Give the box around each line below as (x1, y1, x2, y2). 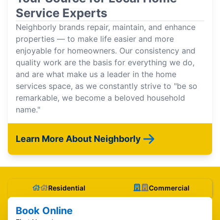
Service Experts (16, 5, 107, 20)
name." (16, 104, 40, 114)
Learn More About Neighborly (16, 133, 141, 144)
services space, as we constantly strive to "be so (16, 81, 197, 91)
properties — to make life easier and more (16, 33, 174, 44)
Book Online (16, 204, 73, 217)
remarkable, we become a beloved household (16, 92, 185, 103)
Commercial (148, 183, 190, 192)
